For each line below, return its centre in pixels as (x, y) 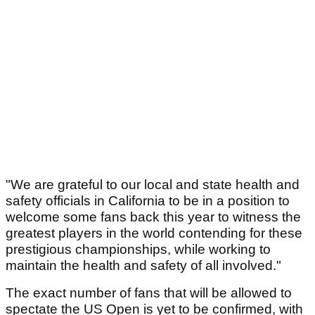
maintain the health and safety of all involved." (143, 266)
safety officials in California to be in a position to (148, 201)
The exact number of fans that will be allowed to (149, 293)
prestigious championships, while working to (138, 250)
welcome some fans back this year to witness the (153, 217)
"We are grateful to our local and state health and (153, 185)
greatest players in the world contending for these (154, 233)
